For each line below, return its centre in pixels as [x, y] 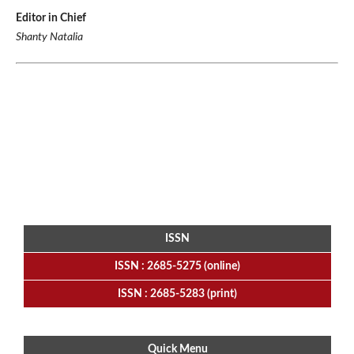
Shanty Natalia [49, 38]
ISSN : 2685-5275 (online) [177, 267]
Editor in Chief [51, 19]
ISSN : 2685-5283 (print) [177, 294]
